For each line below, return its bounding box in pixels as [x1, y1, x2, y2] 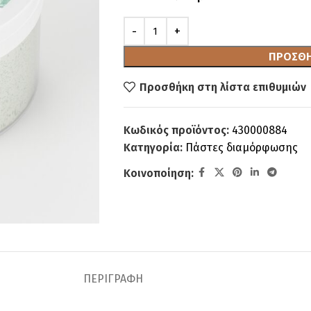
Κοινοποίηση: [123, 166, 194, 180]
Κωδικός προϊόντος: [123, 124, 232, 137]
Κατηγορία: [123, 141, 183, 154]
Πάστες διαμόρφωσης [185, 141, 298, 154]
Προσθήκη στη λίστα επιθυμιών [140, 80, 307, 94]
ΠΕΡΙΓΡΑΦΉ [83, 271, 143, 285]
